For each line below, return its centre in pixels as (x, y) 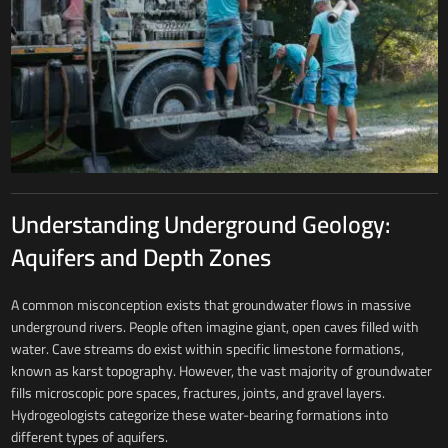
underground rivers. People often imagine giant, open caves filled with (214, 327)
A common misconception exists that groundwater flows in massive (210, 305)
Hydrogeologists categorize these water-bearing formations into (199, 415)
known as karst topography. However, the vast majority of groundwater (221, 371)
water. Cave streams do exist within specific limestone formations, (207, 349)
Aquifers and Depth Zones (140, 258)
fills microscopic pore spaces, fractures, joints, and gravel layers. (197, 393)
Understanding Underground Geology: (200, 225)
